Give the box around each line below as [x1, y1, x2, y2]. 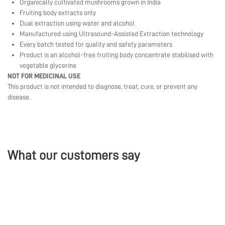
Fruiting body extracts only [20, 9, 96, 17]
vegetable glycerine [20, 62, 76, 69]
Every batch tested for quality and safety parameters [20, 41, 172, 48]
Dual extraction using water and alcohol [20, 20, 135, 27]
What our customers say [8, 149, 140, 162]
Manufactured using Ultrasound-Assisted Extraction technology [20, 30, 203, 38]
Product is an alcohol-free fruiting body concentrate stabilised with [20, 51, 213, 59]
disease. [8, 93, 31, 101]
